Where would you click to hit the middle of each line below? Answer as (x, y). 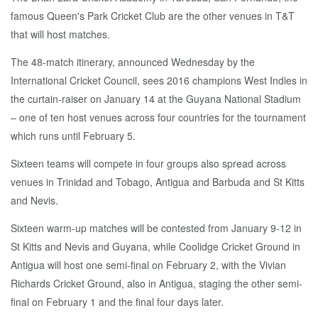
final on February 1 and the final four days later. (117, 302)
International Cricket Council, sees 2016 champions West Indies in (159, 80)
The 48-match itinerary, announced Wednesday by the (133, 62)
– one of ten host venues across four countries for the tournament (158, 117)
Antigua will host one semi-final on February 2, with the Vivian (148, 265)
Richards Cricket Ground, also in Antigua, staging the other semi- (157, 283)
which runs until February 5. (73, 136)
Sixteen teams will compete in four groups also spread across (148, 163)
